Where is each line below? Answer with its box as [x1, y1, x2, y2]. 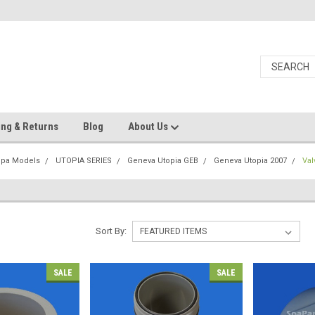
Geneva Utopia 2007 [214, 156, 288, 165]
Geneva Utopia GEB [127, 156, 199, 165]
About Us [128, 120, 170, 133]
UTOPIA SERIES [56, 156, 112, 165]
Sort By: [95, 226, 127, 236]
